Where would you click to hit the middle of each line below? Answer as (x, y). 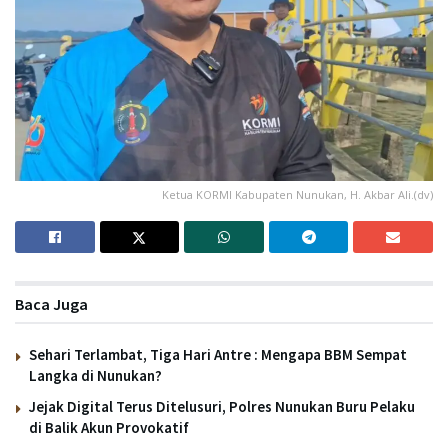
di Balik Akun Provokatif (109, 427)
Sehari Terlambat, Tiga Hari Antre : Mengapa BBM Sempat (218, 354)
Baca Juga (51, 303)
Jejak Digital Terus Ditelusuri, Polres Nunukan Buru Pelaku (222, 406)
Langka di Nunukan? (95, 375)
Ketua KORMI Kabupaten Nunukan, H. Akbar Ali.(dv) (297, 194)
